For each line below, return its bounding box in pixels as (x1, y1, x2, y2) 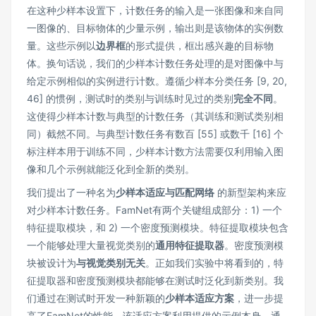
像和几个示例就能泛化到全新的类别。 (27, 162, 195, 175)
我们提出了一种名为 (27, 186, 116, 198)
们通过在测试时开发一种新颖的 (27, 291, 165, 304)
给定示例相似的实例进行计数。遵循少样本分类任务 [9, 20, (27, 74, 287, 87)
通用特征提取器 (155, 238, 224, 251)
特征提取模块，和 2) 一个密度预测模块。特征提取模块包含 (27, 221, 288, 233)
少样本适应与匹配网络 (116, 186, 214, 198)
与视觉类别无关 (76, 256, 145, 269)
